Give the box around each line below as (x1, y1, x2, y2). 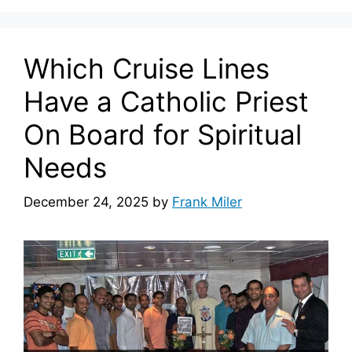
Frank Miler (172, 194, 242, 211)
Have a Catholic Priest (24, 84, 309, 118)
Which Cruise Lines (24, 51, 269, 85)
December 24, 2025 (24, 194, 148, 211)
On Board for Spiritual (24, 117, 302, 151)
